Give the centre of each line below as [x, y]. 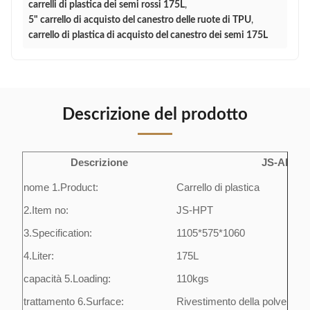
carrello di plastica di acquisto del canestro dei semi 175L [148, 35]
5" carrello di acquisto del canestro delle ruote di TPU [140, 20]
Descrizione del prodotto [155, 115]
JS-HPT [195, 210]
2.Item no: [46, 210]
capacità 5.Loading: [67, 279]
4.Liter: [39, 256]
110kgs [193, 279]
